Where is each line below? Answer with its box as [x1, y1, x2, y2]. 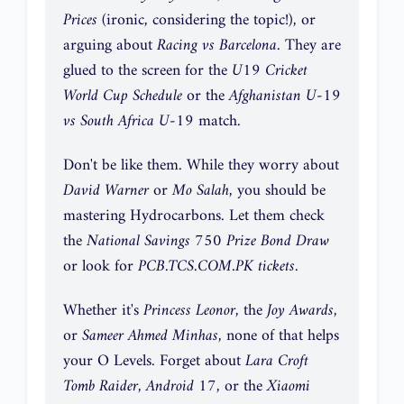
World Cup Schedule [63, 81, 182, 110]
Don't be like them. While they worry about [63, 151, 339, 179]
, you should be [229, 176, 326, 205]
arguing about [63, 31, 157, 60]
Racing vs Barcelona [157, 31, 277, 60]
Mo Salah [172, 176, 229, 205]
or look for [63, 252, 138, 280]
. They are [277, 31, 341, 60]
